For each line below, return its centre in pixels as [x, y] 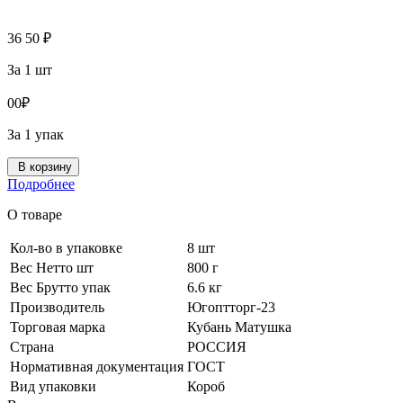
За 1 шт [30, 70]
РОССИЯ [217, 347]
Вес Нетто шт [52, 268]
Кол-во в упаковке [66, 248]
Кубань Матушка [239, 327]
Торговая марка [58, 327]
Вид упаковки [53, 387]
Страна [32, 347]
